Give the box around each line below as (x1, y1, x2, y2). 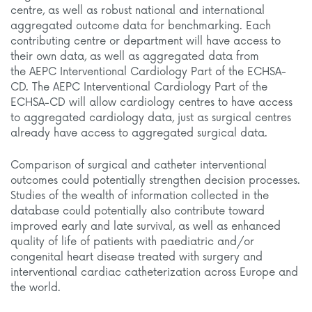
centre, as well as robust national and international (10, 4, 265, 17)
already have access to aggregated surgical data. (10, 127, 267, 140)
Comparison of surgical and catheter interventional (10, 159, 267, 172)
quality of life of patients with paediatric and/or (10, 235, 254, 249)
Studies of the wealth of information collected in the (10, 189, 269, 203)
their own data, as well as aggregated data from (10, 50, 259, 63)
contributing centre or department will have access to (10, 35, 281, 48)
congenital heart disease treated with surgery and (10, 251, 263, 264)
